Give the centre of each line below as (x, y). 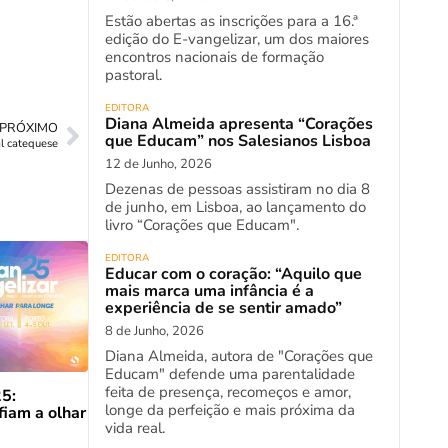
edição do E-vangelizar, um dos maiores (237, 39)
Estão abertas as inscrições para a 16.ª (231, 21)
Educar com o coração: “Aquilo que (233, 274)
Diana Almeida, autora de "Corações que (239, 356)
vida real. (135, 428)
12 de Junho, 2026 (158, 164)
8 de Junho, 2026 (154, 331)
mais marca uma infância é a (209, 291)
